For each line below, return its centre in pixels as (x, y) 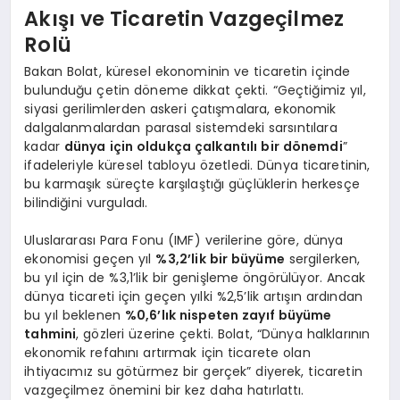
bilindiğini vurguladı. (86, 202)
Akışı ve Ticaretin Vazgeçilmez (184, 19)
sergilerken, (322, 258)
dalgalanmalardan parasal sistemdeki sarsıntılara (181, 127)
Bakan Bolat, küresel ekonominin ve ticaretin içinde (187, 71)
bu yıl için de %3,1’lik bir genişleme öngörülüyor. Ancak (195, 277)
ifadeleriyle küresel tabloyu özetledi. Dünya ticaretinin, (197, 165)
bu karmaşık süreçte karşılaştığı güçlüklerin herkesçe (192, 183)
